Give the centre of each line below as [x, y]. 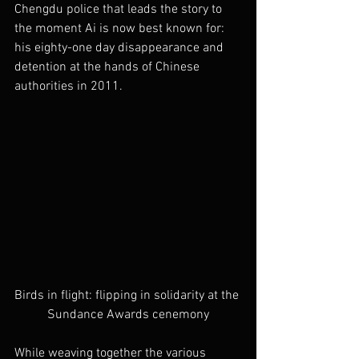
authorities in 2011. [69, 86]
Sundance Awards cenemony [128, 315]
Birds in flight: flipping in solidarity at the [128, 295]
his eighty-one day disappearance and [121, 48]
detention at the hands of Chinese [109, 67]
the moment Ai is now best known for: [121, 28]
